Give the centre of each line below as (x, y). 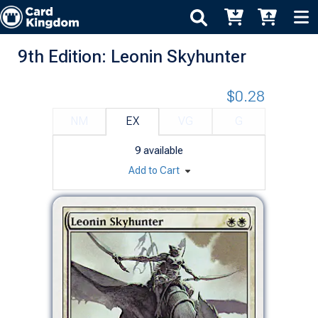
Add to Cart (155, 170)
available (163, 150)
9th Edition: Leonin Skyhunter (132, 56)
